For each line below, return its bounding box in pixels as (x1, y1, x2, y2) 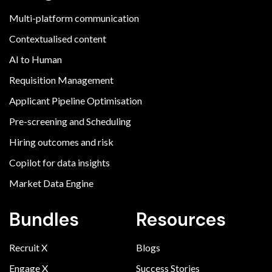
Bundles (9, 207, 79, 231)
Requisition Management (9, 73, 115, 86)
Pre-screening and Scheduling (9, 115, 131, 127)
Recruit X (9, 241, 47, 253)
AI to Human (9, 53, 62, 65)
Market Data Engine (9, 177, 95, 189)
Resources (136, 207, 226, 231)
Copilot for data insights (9, 156, 110, 168)
